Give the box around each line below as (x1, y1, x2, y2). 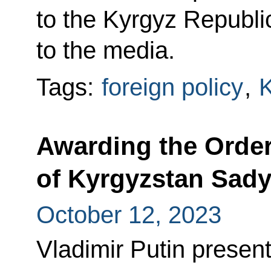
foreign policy (101, 73, 243, 100)
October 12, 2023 (36, 201, 221, 228)
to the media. (36, 36, 175, 64)
